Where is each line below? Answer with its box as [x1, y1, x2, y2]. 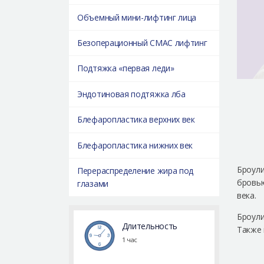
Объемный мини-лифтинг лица [77, 11, 197, 23]
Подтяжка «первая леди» [77, 62, 174, 74]
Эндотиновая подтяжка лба [77, 88, 186, 100]
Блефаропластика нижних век [77, 139, 193, 151]
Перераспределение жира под [77, 165, 194, 177]
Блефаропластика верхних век [77, 114, 195, 126]
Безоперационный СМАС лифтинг [77, 37, 207, 49]
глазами [77, 178, 108, 190]
